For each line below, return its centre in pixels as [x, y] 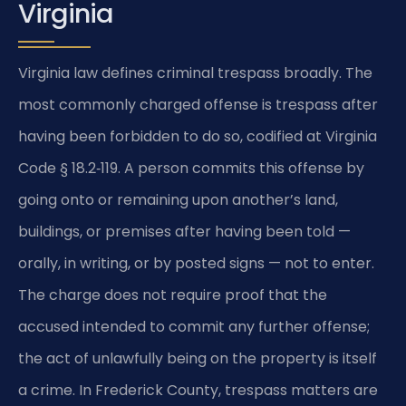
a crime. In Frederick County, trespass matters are [198, 391]
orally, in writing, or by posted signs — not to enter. [196, 264]
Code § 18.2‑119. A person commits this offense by [191, 169]
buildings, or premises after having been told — [184, 232]
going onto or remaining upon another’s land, [178, 200]
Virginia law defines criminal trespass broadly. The [195, 73]
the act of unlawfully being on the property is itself [198, 359]
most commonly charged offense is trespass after [198, 105]
